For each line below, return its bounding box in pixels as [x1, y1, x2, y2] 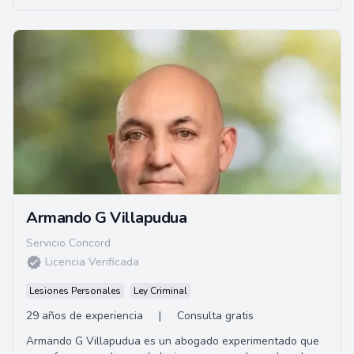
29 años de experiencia [26, 308, 143, 323]
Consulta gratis [177, 308, 254, 323]
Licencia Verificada [45, 254, 139, 269]
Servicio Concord [26, 235, 111, 250]
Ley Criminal [134, 284, 187, 297]
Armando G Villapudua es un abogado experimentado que [26, 333, 319, 348]
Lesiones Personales [29, 284, 121, 297]
